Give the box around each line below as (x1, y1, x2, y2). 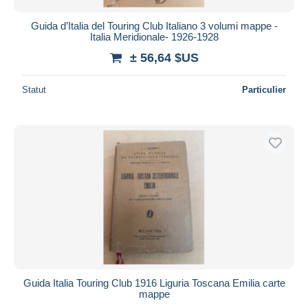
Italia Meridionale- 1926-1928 (89, 30, 219, 43)
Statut (22, 84, 46, 95)
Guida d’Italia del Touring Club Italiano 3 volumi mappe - (30, 19, 278, 32)
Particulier (242, 84, 286, 95)
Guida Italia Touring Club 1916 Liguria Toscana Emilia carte (23, 276, 285, 289)
